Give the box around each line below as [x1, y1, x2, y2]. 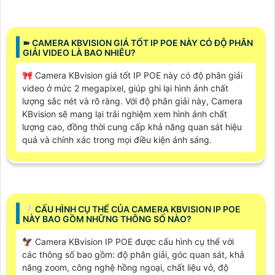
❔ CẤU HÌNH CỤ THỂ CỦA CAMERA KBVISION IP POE [23, 204, 241, 215]
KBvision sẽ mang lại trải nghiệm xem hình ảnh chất [22, 109, 227, 120]
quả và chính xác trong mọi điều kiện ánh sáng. [22, 134, 212, 145]
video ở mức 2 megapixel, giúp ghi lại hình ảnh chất [22, 83, 228, 94]
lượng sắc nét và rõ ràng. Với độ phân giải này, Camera [22, 96, 242, 107]
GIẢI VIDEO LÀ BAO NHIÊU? [23, 47, 136, 58]
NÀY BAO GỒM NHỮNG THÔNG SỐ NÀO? [23, 214, 192, 225]
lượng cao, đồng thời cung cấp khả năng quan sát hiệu [22, 122, 242, 133]
